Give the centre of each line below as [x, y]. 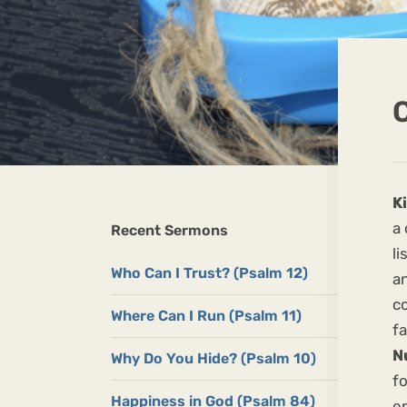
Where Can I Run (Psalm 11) [206, 316]
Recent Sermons [169, 231]
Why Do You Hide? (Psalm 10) [213, 359]
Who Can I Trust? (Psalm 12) [209, 273]
